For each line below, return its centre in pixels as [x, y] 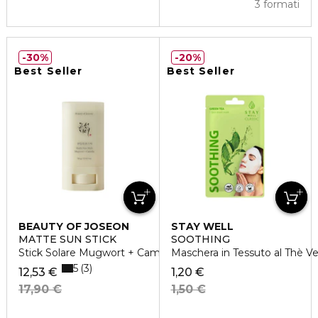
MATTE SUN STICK [67, 240]
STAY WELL [202, 227]
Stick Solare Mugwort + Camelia [98, 253]
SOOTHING [200, 240]
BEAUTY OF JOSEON [74, 227]
